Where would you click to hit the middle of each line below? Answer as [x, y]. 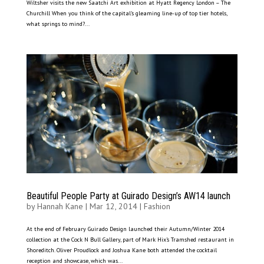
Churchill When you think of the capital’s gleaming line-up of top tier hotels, [126, 14]
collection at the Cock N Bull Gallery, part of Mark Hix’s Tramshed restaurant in [130, 240]
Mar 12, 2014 [113, 207]
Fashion [157, 207]
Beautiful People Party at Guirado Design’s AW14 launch [128, 196]
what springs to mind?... [58, 24]
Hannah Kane [60, 207]
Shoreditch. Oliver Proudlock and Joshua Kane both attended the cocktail [121, 250]
